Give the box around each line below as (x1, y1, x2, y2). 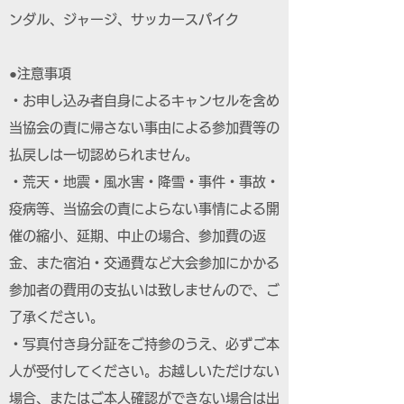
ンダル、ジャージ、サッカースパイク (9, 13, 239, 26)
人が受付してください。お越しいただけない (9, 364, 280, 378)
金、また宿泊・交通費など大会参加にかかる (9, 256, 280, 270)
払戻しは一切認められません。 (9, 148, 198, 161)
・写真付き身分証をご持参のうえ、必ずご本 (9, 337, 280, 351)
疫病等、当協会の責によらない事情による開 (9, 202, 280, 216)
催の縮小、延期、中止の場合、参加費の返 (9, 229, 266, 243)
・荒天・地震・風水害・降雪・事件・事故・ (9, 175, 280, 188)
